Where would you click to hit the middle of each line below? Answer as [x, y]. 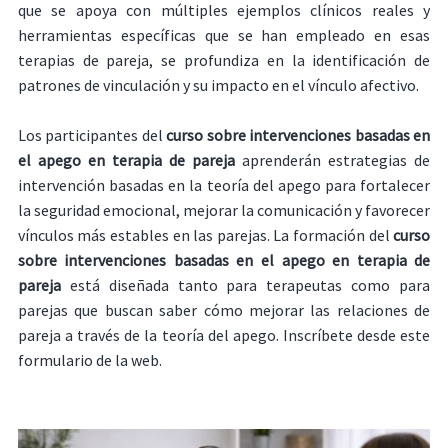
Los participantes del [92, 135]
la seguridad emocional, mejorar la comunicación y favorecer [224, 210]
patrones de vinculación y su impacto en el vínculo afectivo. [218, 84]
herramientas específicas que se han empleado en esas [224, 34]
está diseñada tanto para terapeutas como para [245, 285]
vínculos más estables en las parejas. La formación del [205, 235]
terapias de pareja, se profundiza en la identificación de [224, 59]
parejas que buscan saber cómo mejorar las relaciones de [224, 310]
